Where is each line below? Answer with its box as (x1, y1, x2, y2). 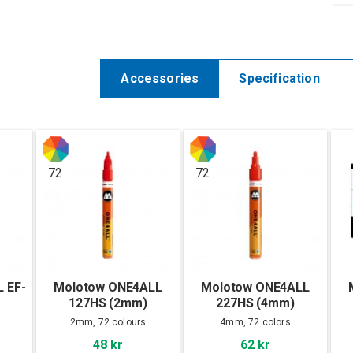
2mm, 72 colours (69, 316, 147, 328)
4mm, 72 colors (220, 316, 291, 328)
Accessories (121, 70, 199, 86)
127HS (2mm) (69, 295, 147, 310)
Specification (239, 70, 320, 86)
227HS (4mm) (216, 295, 295, 310)
